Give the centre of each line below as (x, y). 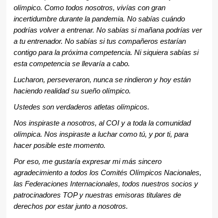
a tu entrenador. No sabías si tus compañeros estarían (100, 42)
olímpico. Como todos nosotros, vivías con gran (89, 8)
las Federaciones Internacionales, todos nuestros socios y (106, 184)
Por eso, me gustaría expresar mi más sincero (87, 162)
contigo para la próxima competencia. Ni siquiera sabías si (106, 53)
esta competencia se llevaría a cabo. (72, 64)
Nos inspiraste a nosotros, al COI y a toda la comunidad (102, 123)
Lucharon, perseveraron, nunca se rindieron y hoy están (102, 80)
